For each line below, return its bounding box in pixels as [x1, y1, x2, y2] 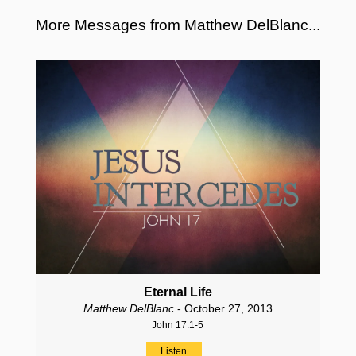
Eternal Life [143, 284, 212, 299]
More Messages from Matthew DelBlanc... [35, 17, 320, 34]
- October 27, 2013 [173, 301, 273, 315]
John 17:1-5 [152, 319, 204, 331]
